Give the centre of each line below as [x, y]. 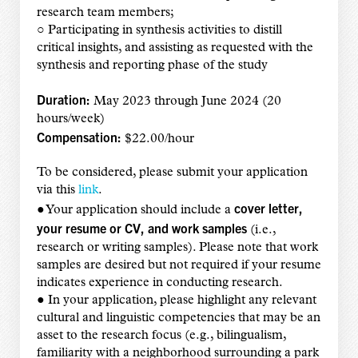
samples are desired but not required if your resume [179, 266]
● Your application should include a [135, 211]
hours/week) [70, 119]
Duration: [63, 99]
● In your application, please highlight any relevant [176, 301]
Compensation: [79, 137]
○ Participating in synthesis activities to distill [159, 31]
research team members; [106, 13]
